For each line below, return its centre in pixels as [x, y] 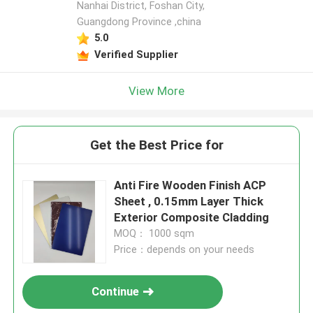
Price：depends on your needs [184, 250]
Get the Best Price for [156, 145]
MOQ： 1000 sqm [154, 234]
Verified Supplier [136, 54]
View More [156, 90]
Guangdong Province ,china [139, 22]
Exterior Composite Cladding [192, 218]
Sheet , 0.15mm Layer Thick [189, 202]
